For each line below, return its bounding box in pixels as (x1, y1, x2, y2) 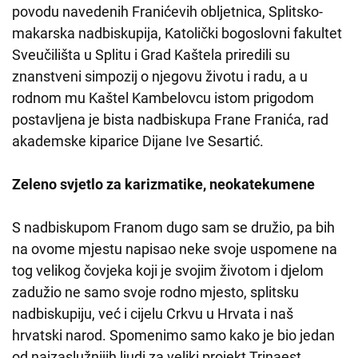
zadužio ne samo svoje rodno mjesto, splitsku (12, 284, 299, 301)
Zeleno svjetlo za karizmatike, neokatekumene (12, 176, 315, 193)
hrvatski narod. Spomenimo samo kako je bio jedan (12, 327, 335, 344)
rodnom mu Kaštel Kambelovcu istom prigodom (12, 89, 314, 107)
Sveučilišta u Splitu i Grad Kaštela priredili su (12, 46, 290, 64)
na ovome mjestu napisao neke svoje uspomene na (12, 241, 337, 258)
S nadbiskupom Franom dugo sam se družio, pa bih (12, 219, 335, 237)
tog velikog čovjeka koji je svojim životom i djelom (12, 262, 324, 280)
